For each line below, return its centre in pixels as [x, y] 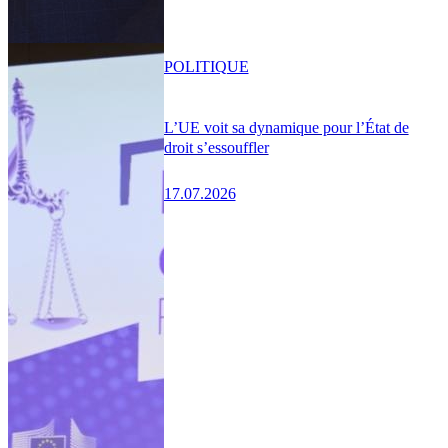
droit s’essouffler [216, 147]
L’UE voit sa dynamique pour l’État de [286, 127]
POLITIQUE [206, 67]
